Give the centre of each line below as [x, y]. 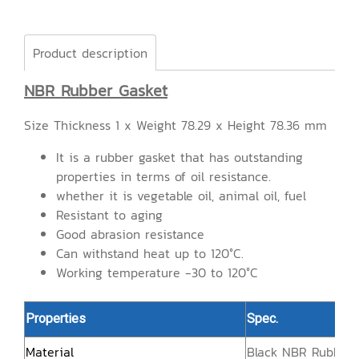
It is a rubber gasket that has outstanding [179, 157]
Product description [90, 53]
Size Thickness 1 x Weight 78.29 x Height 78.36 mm [175, 125]
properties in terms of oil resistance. [163, 176]
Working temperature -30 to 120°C [157, 272]
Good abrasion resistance [130, 234]
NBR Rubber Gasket [96, 91]
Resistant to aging [109, 215]
